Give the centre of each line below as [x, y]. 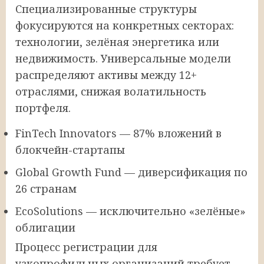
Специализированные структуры [106, 9]
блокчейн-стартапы [70, 150]
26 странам [46, 189]
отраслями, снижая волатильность [111, 92]
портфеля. [43, 108]
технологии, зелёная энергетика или [117, 42]
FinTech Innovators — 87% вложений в [118, 133]
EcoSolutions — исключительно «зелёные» [131, 211]
